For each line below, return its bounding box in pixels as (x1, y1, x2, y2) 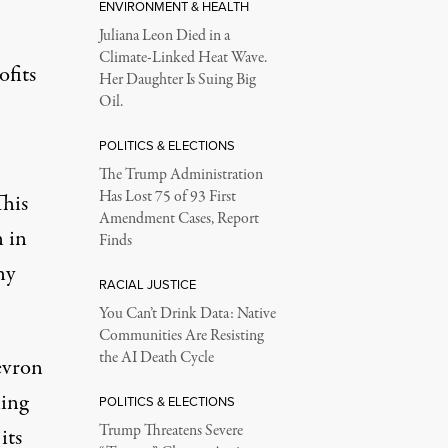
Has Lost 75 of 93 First (98, 185, 236, 208)
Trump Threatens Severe (98, 419, 243, 442)
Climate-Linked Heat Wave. (98, 46, 267, 69)
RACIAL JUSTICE (98, 274, 196, 293)
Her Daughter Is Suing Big (98, 68, 256, 91)
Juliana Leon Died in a (98, 24, 230, 47)
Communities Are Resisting (98, 324, 264, 347)
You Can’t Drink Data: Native (98, 302, 276, 325)
